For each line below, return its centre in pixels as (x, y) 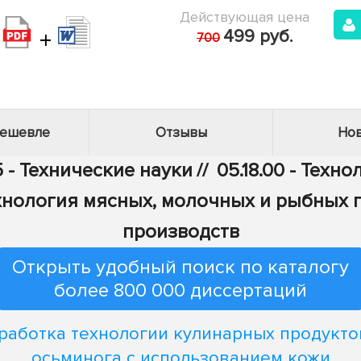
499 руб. (258, 37)
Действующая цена (245, 17)
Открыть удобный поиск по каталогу (180, 267)
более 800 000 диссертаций (180, 290)
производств (180, 232)
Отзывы (181, 133)
